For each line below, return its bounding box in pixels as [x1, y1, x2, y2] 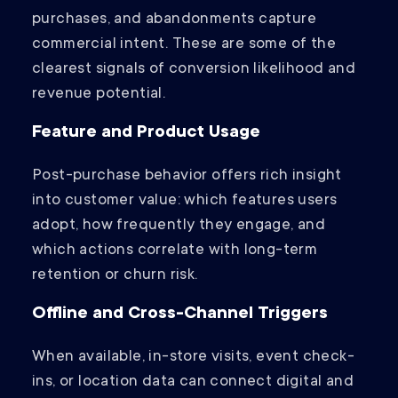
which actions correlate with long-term [32, 242, 318, 260]
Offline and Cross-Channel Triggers [32, 305, 328, 325]
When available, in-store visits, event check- [32, 348, 354, 367]
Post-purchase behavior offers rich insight [32, 167, 342, 186]
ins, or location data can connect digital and [32, 373, 354, 392]
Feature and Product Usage [32, 123, 260, 144]
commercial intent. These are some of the [32, 36, 336, 54]
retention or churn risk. [32, 267, 198, 285]
